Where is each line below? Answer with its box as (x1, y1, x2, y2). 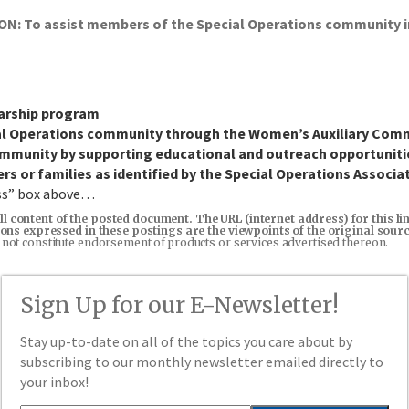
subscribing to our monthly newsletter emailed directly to (20, 352, 384, 371)
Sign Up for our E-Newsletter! (20, 291, 339, 320)
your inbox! (20, 372, 89, 391)
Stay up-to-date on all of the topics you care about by (20, 332, 353, 351)
